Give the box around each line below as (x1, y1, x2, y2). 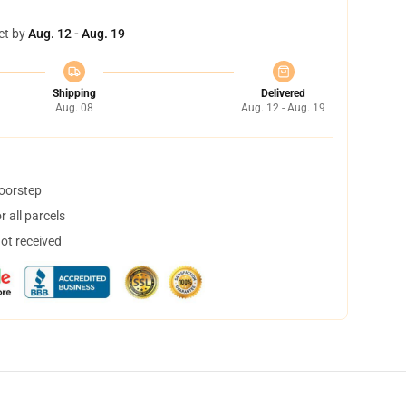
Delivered (261, 87, 305, 100)
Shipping (52, 87, 96, 100)
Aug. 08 (54, 101, 93, 114)
